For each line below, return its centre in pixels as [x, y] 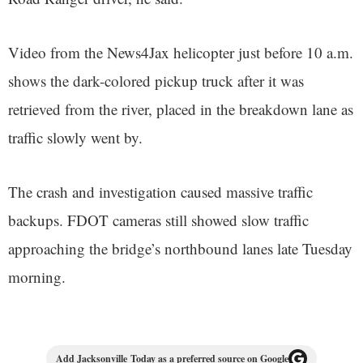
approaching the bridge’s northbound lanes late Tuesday [180, 249]
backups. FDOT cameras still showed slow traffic [158, 220]
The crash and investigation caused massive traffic [160, 192]
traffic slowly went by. [75, 138]
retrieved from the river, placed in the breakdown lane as [181, 109]
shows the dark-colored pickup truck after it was [156, 81]
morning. [37, 277]
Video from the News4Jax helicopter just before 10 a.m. [181, 53]
